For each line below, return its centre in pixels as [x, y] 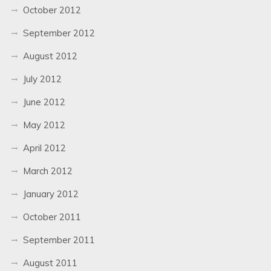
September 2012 [59, 33]
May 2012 [44, 125]
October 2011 [52, 217]
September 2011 [59, 240]
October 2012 [52, 10]
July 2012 [42, 79]
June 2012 [44, 102]
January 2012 [51, 194]
